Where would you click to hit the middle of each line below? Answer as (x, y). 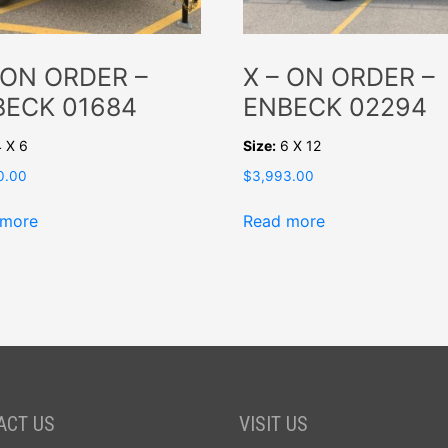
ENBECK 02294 (334, 107)
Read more (283, 220)
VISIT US (273, 424)
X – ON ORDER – (338, 77)
